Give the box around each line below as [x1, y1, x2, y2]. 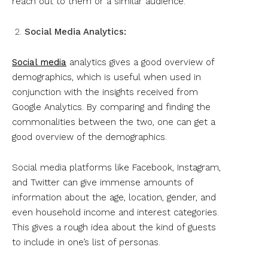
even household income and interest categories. [12, 206, 219, 218]
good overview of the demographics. [12, 131, 167, 142]
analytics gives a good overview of [66, 56, 214, 68]
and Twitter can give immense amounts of [12, 176, 193, 188]
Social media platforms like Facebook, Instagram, [12, 162, 221, 173]
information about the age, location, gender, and [12, 191, 216, 203]
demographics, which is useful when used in [12, 71, 201, 83]
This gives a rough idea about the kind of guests [12, 221, 216, 233]
